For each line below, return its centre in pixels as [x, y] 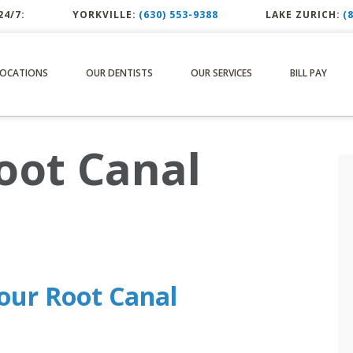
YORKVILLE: [104, 14]
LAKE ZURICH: [303, 14]
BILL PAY [308, 72]
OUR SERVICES [221, 72]
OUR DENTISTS [119, 72]
